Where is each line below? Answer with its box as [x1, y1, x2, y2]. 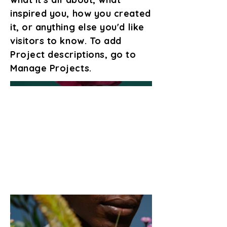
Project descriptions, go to [10, 49, 136, 60]
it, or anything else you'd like [10, 21, 144, 33]
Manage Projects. [10, 62, 92, 74]
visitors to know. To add [10, 35, 122, 47]
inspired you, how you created [10, 8, 151, 19]
